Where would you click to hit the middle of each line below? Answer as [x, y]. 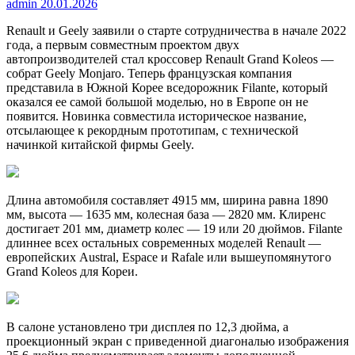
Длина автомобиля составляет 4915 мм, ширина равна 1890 [167, 200]
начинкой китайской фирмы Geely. [100, 144]
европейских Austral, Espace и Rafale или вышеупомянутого [169, 257]
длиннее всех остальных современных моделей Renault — [164, 242]
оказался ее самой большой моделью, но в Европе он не [157, 101]
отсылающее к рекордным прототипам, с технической [153, 130]
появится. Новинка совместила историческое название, [157, 116]
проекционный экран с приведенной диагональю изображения [177, 341]
